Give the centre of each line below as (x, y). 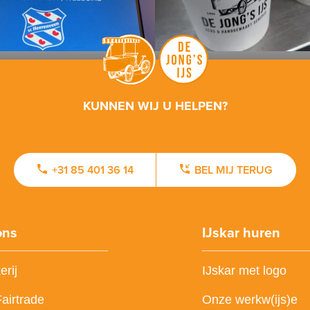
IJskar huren (241, 233)
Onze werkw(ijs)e (249, 300)
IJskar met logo (244, 271)
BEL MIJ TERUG (234, 170)
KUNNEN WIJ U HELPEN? (155, 106)
